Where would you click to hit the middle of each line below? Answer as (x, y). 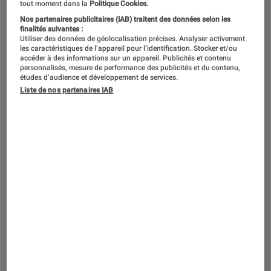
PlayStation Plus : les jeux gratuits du (124, 163)
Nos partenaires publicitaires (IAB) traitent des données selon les (126, 19)
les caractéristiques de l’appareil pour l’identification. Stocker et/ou (129, 48)
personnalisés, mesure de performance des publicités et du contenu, (130, 67)
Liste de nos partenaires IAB (67, 90)
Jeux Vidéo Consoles (65, 147)
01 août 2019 (146, 147)
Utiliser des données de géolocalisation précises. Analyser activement (133, 38)
